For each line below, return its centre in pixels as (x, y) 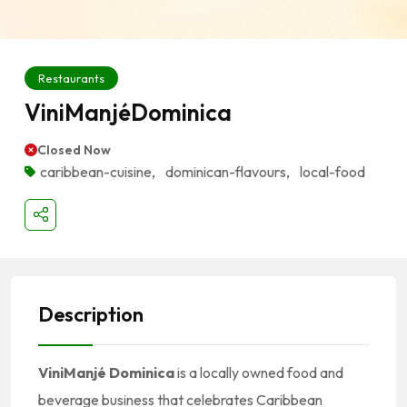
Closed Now (74, 149)
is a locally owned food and (259, 372)
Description (91, 314)
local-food (333, 171)
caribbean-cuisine (96, 171)
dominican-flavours (226, 171)
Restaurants (71, 78)
